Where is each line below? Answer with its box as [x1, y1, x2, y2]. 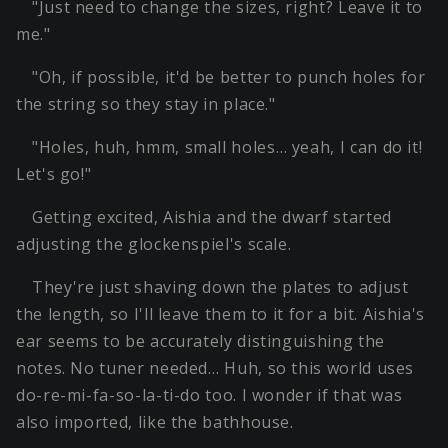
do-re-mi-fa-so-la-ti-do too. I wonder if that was [16, 384, 403, 407]
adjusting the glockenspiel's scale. [16, 233, 292, 256]
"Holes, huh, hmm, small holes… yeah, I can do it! [32, 136, 423, 159]
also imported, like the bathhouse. [16, 411, 294, 434]
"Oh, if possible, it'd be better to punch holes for [32, 66, 426, 89]
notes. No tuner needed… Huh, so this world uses [16, 357, 415, 380]
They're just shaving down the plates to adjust [32, 276, 409, 299]
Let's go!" [16, 163, 92, 186]
